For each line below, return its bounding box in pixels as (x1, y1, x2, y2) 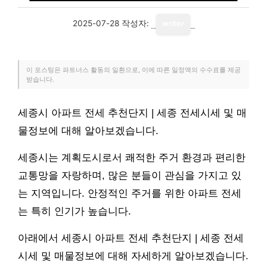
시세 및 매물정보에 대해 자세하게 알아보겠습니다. (18, 250, 249, 262)
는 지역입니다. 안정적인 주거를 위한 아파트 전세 (18, 187, 241, 199)
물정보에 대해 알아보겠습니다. (18, 125, 159, 136)
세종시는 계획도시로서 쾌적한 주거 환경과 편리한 (18, 151, 246, 163)
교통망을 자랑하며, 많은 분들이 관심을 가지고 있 (18, 169, 241, 181)
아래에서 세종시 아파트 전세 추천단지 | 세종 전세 (18, 232, 244, 244)
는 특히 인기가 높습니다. (18, 205, 131, 217)
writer (162, 19, 184, 28)
